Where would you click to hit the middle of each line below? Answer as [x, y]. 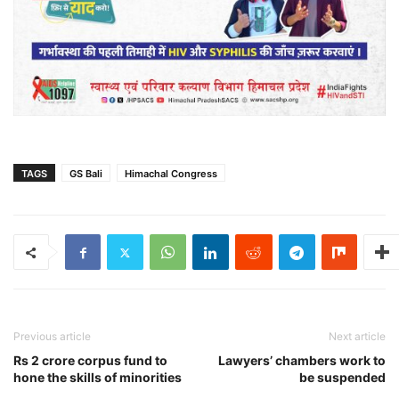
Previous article [52, 337]
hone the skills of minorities [98, 378]
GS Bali [86, 174]
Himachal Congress [171, 174]
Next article [357, 337]
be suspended [342, 378]
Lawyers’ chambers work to [302, 361]
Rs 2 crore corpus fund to [90, 361]
